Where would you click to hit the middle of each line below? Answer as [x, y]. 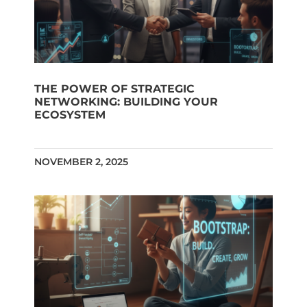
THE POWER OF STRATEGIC [114, 89]
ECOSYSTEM [70, 115]
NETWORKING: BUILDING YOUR [126, 102]
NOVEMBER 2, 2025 [81, 162]
